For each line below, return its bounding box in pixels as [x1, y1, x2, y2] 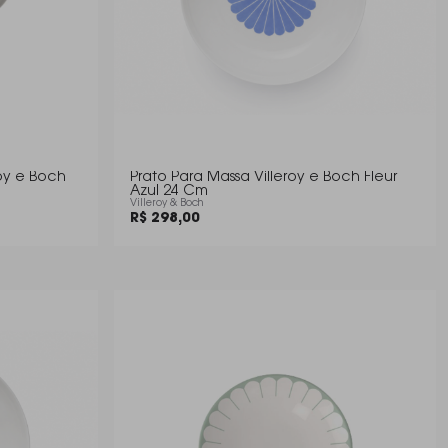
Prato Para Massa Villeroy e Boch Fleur [130, 171, 397, 185]
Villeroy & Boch [130, 199, 204, 209]
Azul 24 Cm [130, 185, 208, 199]
